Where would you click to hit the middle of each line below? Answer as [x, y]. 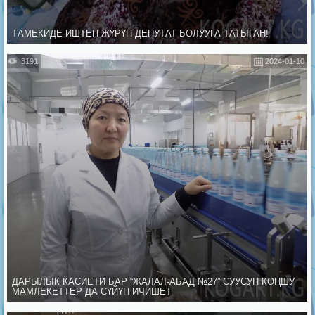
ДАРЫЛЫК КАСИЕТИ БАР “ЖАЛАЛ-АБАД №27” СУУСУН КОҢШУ [153, 281]
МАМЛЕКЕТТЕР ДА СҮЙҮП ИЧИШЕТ [92, 291]
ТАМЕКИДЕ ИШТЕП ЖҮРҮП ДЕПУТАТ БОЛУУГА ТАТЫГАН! [140, 34]
